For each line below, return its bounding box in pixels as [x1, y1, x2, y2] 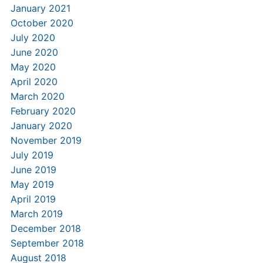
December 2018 [10, 222, 81, 234]
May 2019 [10, 178, 54, 190]
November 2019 [10, 134, 82, 146]
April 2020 [10, 76, 58, 87]
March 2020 [10, 90, 65, 102]
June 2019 [10, 164, 56, 176]
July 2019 [10, 149, 53, 161]
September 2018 [10, 237, 84, 249]
